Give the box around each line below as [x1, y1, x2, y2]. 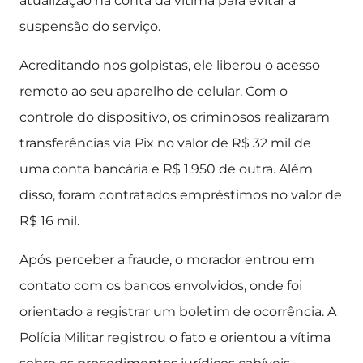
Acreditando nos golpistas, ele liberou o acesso [19, 58, 320, 73]
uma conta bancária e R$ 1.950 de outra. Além [19, 161, 313, 177]
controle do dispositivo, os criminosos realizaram [19, 109, 330, 125]
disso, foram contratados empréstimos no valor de [19, 187, 342, 203]
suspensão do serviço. [19, 19, 160, 34]
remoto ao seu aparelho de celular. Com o [19, 83, 288, 99]
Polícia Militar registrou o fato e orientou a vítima [19, 330, 331, 345]
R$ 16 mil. [19, 213, 79, 228]
